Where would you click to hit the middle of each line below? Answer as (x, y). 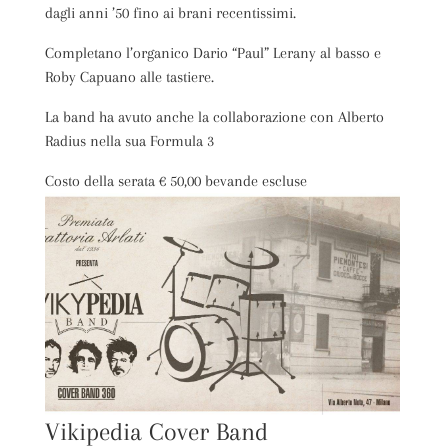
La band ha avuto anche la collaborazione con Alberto (214, 117)
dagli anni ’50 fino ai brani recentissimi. (170, 13)
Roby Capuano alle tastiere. (129, 77)
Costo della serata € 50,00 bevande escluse (175, 181)
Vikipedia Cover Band (156, 431)
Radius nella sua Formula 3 (129, 141)
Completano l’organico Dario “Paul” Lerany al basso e (212, 53)
